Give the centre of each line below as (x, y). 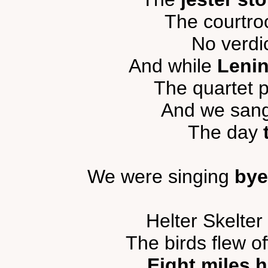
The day (225, 132)
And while (173, 66)
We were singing (161, 176)
